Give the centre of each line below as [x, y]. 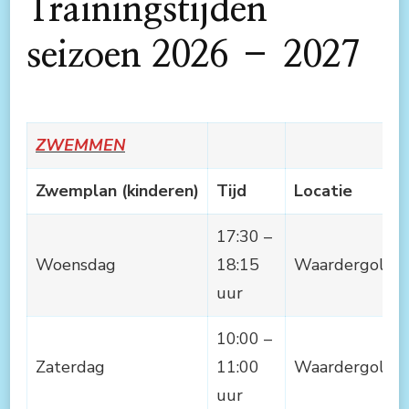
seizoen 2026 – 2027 [193, 55]
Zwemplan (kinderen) [117, 190]
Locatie [323, 190]
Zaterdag [70, 367]
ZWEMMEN [80, 145]
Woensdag [76, 264]
